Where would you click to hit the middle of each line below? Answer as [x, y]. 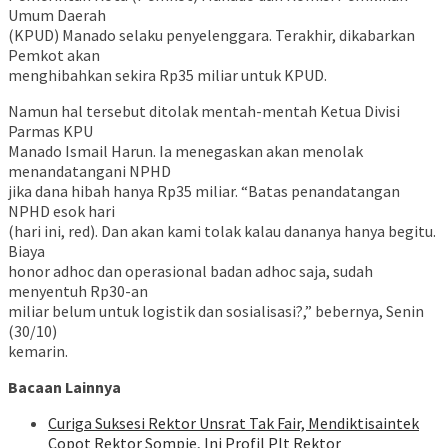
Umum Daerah [57, 15]
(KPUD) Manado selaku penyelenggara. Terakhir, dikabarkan [211, 35]
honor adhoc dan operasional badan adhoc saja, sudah [190, 271]
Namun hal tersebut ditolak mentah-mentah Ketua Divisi [204, 111]
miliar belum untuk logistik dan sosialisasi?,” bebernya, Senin [216, 311]
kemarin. [38, 351]
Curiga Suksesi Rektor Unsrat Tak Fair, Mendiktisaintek [233, 423]
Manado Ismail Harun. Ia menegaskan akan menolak [185, 151]
